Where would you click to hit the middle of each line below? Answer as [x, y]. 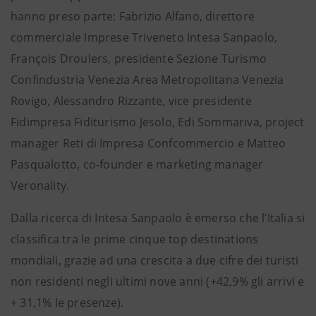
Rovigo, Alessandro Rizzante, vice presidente [131, 101]
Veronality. [40, 186]
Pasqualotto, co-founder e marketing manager [137, 164]
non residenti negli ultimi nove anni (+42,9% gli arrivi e [158, 281]
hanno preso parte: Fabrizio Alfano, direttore [133, 16]
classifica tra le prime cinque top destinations [135, 239]
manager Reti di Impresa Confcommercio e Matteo [148, 143]
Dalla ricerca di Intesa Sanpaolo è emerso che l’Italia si [158, 218]
